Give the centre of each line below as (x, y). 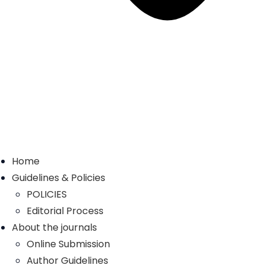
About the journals (54, 227)
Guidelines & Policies (59, 178)
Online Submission (68, 244)
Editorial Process (65, 211)
